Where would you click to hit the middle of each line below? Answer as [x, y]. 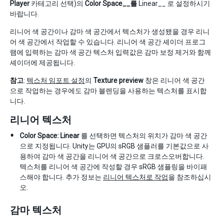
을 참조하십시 [190, 177]
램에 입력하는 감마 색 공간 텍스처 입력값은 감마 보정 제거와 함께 [110, 52]
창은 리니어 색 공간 [174, 80]
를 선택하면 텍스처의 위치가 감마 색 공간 [143, 135]
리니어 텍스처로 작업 [136, 177]
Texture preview [118, 80]
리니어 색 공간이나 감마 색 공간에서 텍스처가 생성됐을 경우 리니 [110, 31]
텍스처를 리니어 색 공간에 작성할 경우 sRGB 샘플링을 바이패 [113, 166]
